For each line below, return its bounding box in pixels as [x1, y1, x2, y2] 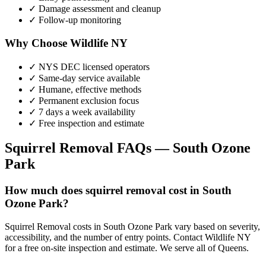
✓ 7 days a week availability [28, 106, 135, 117]
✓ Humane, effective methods [28, 84, 141, 94]
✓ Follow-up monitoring [28, 15, 121, 26]
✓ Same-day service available [28, 72, 140, 83]
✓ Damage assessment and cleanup [28, 4, 161, 14]
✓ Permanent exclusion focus [28, 95, 139, 106]
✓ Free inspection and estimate [28, 118, 144, 128]
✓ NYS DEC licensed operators [28, 61, 150, 72]
